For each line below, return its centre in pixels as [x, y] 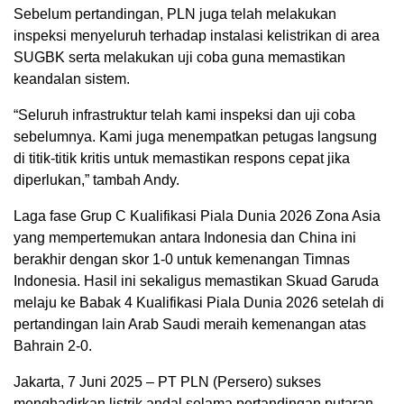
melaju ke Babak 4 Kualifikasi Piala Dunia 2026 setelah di [199, 302]
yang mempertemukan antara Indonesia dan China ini [185, 237]
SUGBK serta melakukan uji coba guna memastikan [179, 57]
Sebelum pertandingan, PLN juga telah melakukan [175, 14]
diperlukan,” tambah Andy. [96, 179]
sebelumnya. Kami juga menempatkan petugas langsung [195, 136]
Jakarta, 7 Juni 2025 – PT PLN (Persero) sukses [167, 381]
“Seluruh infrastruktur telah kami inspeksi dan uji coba [184, 115]
